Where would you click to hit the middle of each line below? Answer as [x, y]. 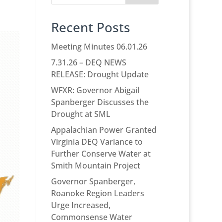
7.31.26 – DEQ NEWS [88, 63]
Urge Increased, [81, 205]
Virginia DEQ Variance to [97, 142]
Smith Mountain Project [95, 166]
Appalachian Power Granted [104, 130]
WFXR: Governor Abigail [95, 90]
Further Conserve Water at [101, 154]
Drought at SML [81, 114]
